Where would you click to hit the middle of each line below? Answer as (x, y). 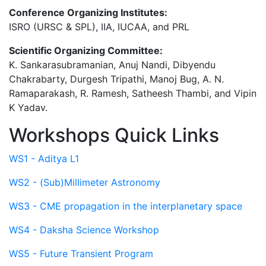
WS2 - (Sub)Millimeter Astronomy (85, 182)
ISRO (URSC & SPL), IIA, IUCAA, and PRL (99, 26)
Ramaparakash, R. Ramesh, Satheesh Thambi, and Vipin (133, 93)
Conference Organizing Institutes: (89, 12)
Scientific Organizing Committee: (87, 50)
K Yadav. (28, 107)
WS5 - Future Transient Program (81, 253)
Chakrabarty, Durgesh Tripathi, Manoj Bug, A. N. (116, 79)
